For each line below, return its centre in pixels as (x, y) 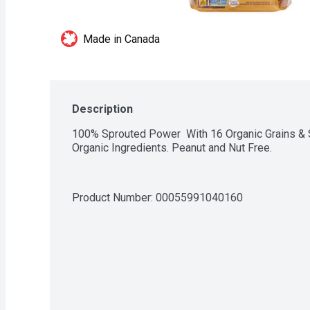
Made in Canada (121, 39)
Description (102, 109)
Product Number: (114, 198)
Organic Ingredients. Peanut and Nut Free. (172, 148)
